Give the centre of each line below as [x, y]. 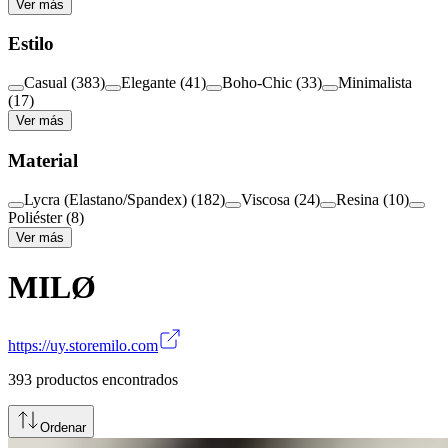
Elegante [148, 83]
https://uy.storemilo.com [83, 346]
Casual [45, 83]
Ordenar [63, 428]
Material [43, 160]
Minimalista [375, 83]
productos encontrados [107, 380]
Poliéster [35, 217]
